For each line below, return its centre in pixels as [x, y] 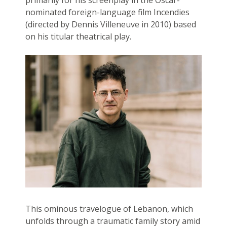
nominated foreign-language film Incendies [107, 12]
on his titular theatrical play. [78, 37]
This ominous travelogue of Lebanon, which [109, 209]
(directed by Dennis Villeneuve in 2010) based [110, 25]
